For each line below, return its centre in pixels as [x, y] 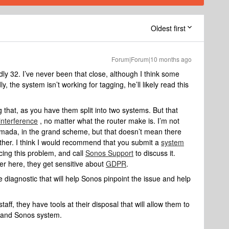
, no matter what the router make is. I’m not [109, 121]
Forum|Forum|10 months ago [152, 59]
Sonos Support [109, 153]
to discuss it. [154, 153]
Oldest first [168, 28]
